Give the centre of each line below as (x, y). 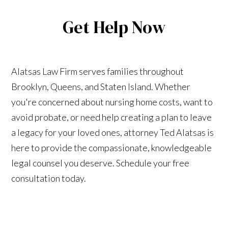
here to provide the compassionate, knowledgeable (112, 147)
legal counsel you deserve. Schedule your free (101, 163)
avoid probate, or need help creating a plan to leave (112, 117)
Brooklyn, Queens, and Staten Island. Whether (101, 86)
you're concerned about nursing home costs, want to (112, 102)
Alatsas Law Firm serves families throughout (98, 71)
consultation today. (49, 178)
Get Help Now (114, 27)
